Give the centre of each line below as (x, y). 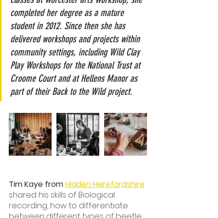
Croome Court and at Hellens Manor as (75, 79)
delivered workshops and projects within (76, 39)
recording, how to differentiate (69, 206)
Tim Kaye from (37, 184)
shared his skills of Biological (63, 195)
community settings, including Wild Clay (76, 52)
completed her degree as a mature (68, 13)
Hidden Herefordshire (105, 184)
